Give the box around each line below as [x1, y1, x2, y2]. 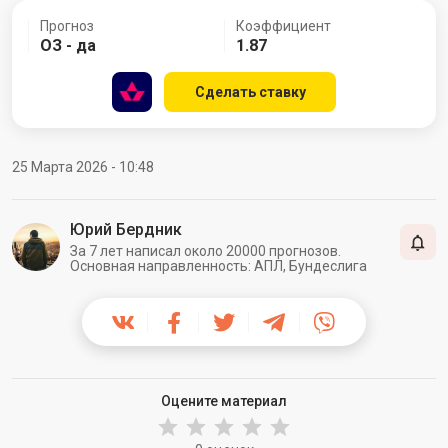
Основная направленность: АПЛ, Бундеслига [70, 257, 367, 274]
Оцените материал [161, 392, 287, 409]
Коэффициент [236, 17, 331, 34]
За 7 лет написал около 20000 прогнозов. [70, 242, 341, 259]
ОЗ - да [40, 35, 96, 55]
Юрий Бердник [70, 219, 182, 239]
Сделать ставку [194, 83, 306, 100]
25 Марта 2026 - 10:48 [12, 158, 154, 175]
